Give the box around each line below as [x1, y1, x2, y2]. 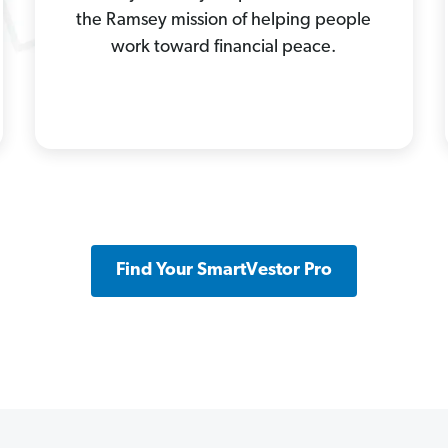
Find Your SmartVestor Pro [115, 260, 332, 280]
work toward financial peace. [111, 37, 337, 57]
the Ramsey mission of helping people [76, 10, 372, 30]
